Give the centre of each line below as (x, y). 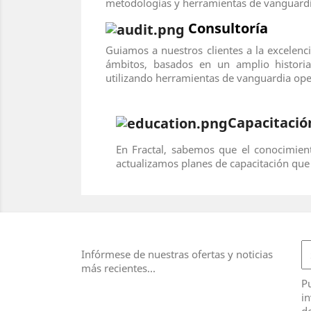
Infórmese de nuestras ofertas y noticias (177, 254)
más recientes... (118, 268)
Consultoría (228, 28)
